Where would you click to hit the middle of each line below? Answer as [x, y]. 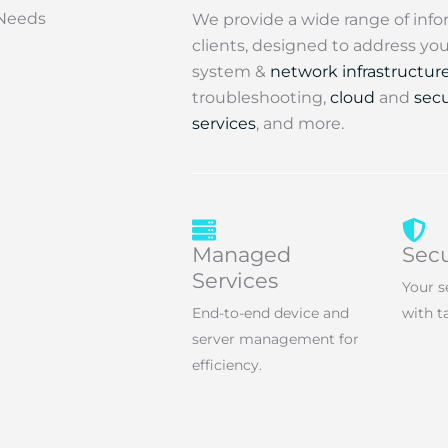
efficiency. [227, 365]
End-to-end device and [270, 313]
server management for [275, 339]
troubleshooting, [261, 97]
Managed [241, 254]
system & [231, 71]
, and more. [300, 123]
